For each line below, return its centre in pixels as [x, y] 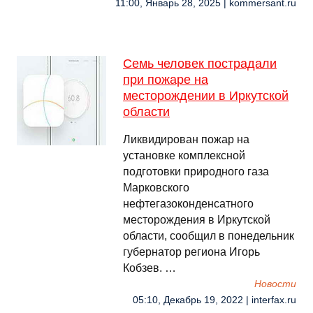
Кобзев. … [150, 268]
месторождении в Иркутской [206, 96]
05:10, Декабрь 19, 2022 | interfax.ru [214, 300]
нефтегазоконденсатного [188, 204]
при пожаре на [166, 80]
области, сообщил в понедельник [209, 236]
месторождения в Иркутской [197, 220]
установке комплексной [184, 155]
